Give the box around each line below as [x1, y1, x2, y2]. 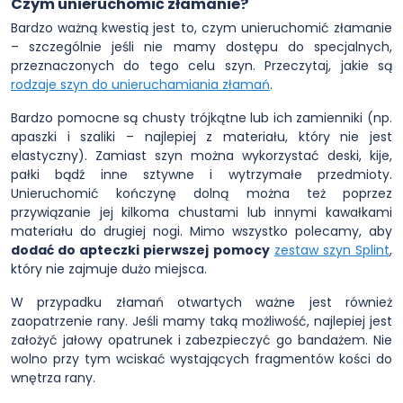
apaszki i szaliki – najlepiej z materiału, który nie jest [11, 128, 392, 146]
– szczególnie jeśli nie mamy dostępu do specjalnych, [11, 38, 392, 56]
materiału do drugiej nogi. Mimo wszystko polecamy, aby [11, 222, 392, 240]
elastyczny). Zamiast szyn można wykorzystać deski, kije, [11, 147, 392, 165]
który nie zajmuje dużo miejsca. [11, 260, 207, 278]
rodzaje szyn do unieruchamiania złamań [11, 76, 270, 94]
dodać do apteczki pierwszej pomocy [11, 241, 270, 259]
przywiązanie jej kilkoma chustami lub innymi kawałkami [11, 203, 392, 221]
